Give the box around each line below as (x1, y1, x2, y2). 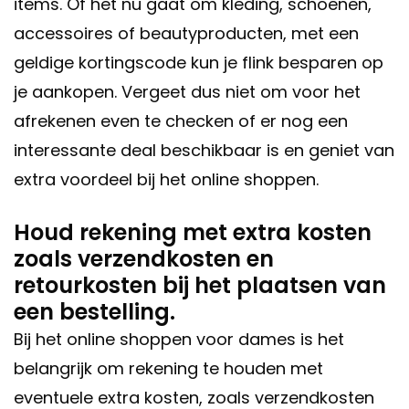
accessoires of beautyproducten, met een (14, 22, 359, 46)
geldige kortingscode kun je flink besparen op (14, 51, 383, 75)
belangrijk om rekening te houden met (14, 357, 323, 381)
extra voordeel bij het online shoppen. (14, 168, 319, 192)
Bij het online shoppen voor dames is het (14, 328, 344, 351)
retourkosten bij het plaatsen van (14, 270, 386, 301)
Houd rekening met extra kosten (14, 217, 372, 248)
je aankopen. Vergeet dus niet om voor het (14, 80, 361, 104)
